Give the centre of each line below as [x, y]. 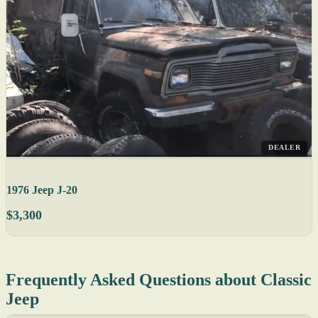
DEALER [284, 148]
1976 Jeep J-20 [42, 190]
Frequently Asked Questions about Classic [159, 280]
